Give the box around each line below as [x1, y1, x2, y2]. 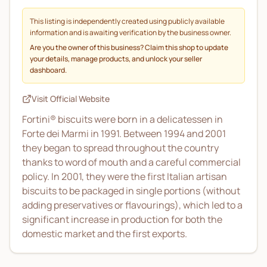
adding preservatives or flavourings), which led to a [22, 198, 243, 212]
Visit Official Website [32, 93, 110, 104]
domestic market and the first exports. [22, 227, 187, 240]
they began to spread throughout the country [22, 141, 219, 154]
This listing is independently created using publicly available [30, 16, 225, 26]
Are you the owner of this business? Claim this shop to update [30, 42, 228, 52]
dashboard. [30, 65, 67, 75]
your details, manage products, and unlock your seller [30, 54, 202, 64]
